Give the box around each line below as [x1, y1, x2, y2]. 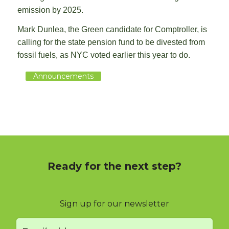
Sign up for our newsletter [60, 199, 169, 209]
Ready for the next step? [48, 160, 181, 173]
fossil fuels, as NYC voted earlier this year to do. [17, 51, 190, 60]
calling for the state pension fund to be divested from [17, 38, 205, 47]
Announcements [33, 72, 94, 81]
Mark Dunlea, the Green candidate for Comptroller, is [17, 25, 207, 34]
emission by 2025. [17, 6, 83, 15]
